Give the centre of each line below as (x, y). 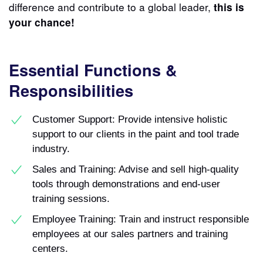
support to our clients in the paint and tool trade (136, 134)
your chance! (42, 22)
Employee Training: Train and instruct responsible (141, 219)
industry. (51, 148)
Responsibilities (71, 90)
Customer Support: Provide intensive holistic (130, 119)
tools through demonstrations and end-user (126, 183)
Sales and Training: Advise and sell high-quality (136, 169)
